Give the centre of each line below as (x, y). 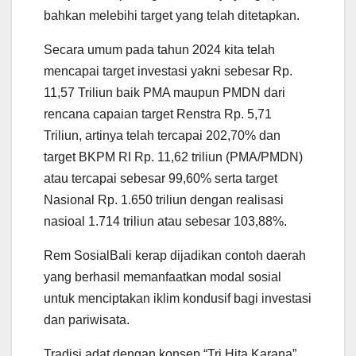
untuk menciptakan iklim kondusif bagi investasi (178, 299)
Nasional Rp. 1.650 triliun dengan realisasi (164, 200)
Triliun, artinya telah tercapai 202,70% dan (162, 136)
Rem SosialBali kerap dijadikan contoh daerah (175, 256)
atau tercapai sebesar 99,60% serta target (161, 179)
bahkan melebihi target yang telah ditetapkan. (172, 16)
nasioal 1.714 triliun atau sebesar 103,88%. (165, 222)
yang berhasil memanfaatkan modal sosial (163, 277)
